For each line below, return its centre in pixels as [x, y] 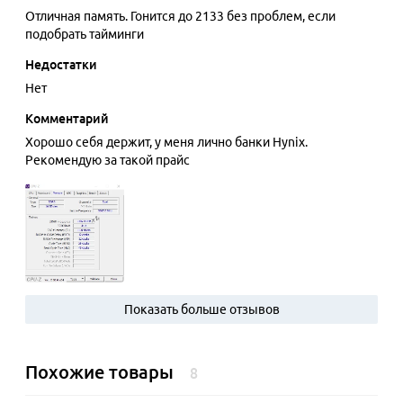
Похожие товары [99, 372]
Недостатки [61, 65]
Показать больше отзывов [201, 309]
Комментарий [67, 119]
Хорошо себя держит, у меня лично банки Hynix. [166, 142]
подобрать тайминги [85, 34]
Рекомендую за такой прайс [107, 160]
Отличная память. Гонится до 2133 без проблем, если [180, 16]
